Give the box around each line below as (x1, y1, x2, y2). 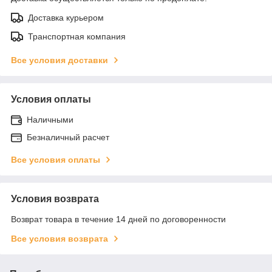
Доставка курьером (28, 12, 104, 22)
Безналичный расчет (27, 132, 109, 142)
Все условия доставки (11, 55, 108, 65)
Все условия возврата (11, 233, 108, 243)
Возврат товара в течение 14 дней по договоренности (11, 214, 226, 224)
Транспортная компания (28, 31, 126, 41)
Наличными (27, 114, 73, 124)
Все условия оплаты (11, 154, 100, 165)
